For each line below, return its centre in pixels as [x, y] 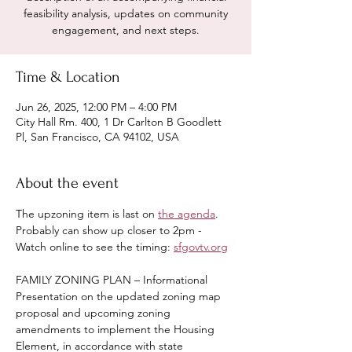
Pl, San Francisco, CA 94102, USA [97, 137]
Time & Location [68, 77]
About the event [67, 183]
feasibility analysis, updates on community [126, 13]
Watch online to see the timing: [95, 247]
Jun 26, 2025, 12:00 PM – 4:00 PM [96, 107]
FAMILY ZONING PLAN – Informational [113, 280]
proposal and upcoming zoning [95, 313]
